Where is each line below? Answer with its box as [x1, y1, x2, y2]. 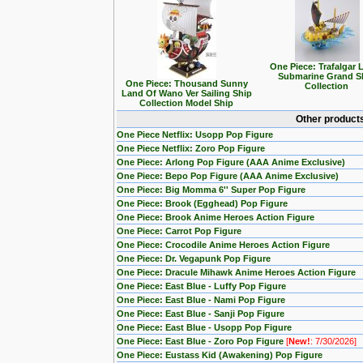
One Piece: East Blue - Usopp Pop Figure [117, 322, 292, 332]
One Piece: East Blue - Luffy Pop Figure [117, 281, 286, 291]
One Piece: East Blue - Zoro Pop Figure [117, 336, 286, 346]
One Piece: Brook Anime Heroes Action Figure [117, 212, 314, 222]
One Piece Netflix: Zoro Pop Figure [117, 143, 265, 153]
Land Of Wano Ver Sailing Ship [122, 88, 252, 98]
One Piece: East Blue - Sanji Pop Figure [117, 309, 284, 318]
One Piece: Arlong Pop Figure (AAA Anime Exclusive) [117, 157, 345, 167]
